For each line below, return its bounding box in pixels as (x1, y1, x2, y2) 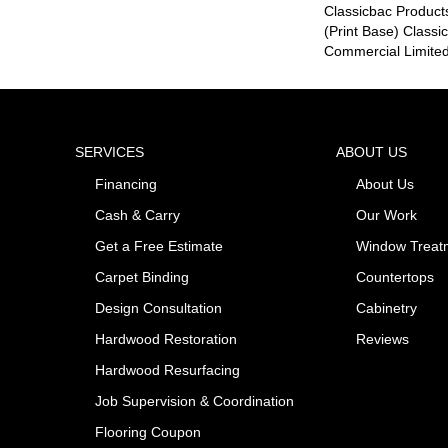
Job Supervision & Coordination (95, 393, 295, 409)
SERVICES (75, 144, 145, 160)
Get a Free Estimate (95, 238, 224, 254)
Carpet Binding (95, 269, 190, 285)
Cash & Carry (95, 207, 181, 223)
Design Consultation (95, 300, 223, 316)
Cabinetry (355, 300, 417, 316)
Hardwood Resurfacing (95, 362, 241, 378)
